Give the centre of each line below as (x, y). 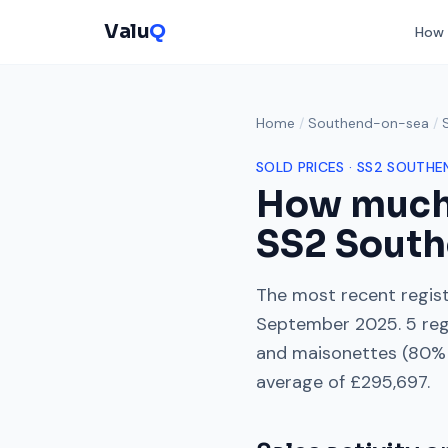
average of (303, 382)
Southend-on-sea (368, 123)
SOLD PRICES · (306, 167)
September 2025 (327, 324)
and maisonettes (326, 353)
